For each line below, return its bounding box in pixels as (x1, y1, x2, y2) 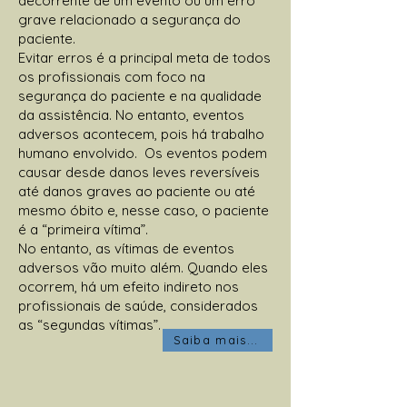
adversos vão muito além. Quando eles (18, 258, 268, 276)
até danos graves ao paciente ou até (18, 182, 255, 200)
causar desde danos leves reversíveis (18, 163, 260, 181)
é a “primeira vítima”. (18, 220, 155, 238)
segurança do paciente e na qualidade (18, 86, 262, 104)
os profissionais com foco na (18, 67, 205, 85)
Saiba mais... (173, 333, 259, 348)
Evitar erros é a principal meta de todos (18, 48, 271, 66)
